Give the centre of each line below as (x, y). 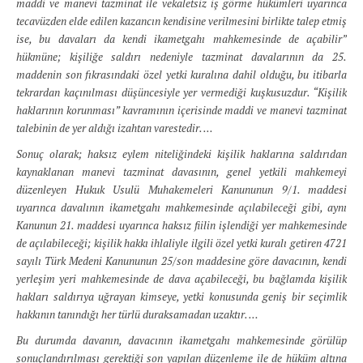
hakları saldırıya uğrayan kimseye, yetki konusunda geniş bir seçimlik (181, 297)
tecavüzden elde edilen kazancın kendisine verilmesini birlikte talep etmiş (181, 21)
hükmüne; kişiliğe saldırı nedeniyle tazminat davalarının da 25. (181, 57)
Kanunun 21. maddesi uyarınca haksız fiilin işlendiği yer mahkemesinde (181, 225)
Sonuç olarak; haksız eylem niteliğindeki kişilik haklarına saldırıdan (181, 154)
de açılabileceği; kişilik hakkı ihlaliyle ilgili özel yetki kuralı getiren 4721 (181, 243)
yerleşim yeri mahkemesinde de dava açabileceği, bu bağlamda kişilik (181, 279)
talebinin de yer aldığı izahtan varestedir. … (115, 128)
